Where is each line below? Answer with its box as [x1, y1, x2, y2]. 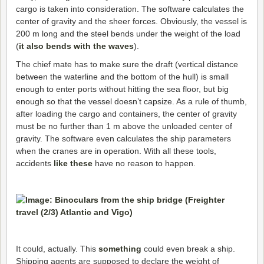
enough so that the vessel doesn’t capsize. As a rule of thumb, [16, 97, 247, 107]
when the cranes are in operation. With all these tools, [16, 146, 216, 156]
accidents [16, 159, 54, 169]
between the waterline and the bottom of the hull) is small [16, 72, 229, 82]
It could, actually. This [16, 244, 98, 254]
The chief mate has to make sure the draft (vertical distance [16, 60, 238, 70]
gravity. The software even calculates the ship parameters [16, 134, 231, 144]
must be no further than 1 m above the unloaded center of [16, 121, 232, 131]
